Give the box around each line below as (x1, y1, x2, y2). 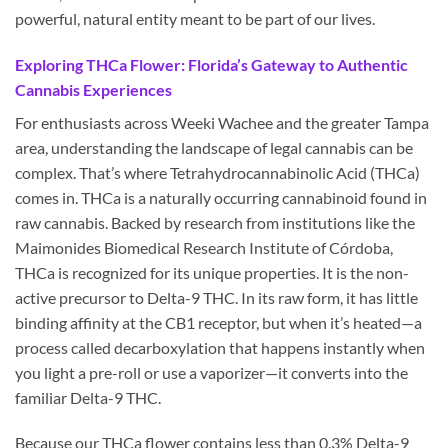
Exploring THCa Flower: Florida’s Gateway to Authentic (15, 54, 408, 74)
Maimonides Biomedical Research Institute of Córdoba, (15, 237, 393, 257)
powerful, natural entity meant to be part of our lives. (15, 8, 375, 28)
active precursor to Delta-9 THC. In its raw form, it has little (15, 287, 418, 307)
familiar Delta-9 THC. (15, 387, 161, 407)
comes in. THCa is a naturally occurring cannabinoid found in (15, 187, 427, 207)
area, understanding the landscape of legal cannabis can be (15, 137, 413, 157)
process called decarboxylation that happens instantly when (15, 337, 425, 357)
